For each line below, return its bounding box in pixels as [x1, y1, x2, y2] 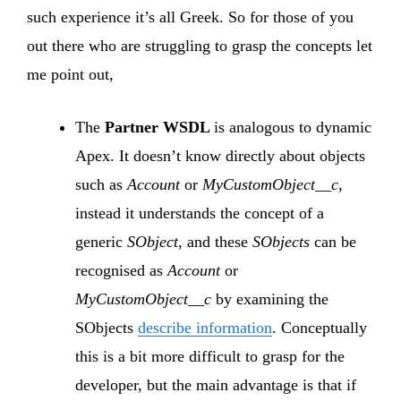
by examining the [211, 289, 328, 308]
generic [75, 232, 127, 251]
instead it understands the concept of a [75, 203, 324, 222]
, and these [178, 232, 252, 251]
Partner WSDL [105, 117, 214, 136]
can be [310, 232, 356, 251]
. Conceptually [272, 318, 367, 337]
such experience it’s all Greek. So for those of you [27, 7, 354, 26]
